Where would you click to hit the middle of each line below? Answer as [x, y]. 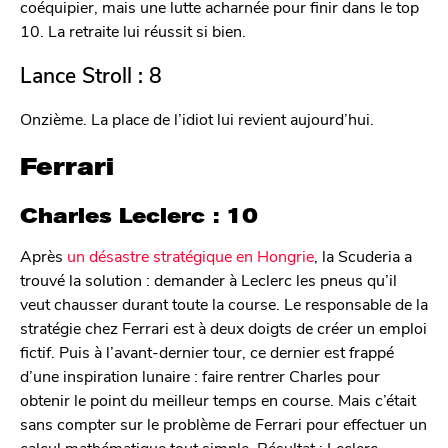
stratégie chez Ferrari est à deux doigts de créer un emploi [223, 327]
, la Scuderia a [363, 255]
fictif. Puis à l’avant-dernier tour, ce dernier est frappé [207, 351]
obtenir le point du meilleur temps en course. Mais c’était [218, 399]
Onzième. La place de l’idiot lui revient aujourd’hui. [197, 118]
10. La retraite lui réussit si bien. [133, 31]
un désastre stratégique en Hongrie [190, 255]
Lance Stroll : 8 [91, 75]
